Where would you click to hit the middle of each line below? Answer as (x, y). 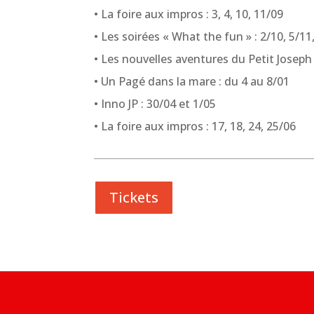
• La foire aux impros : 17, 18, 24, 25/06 (195, 127)
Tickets (134, 197)
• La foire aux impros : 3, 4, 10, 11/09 (189, 14)
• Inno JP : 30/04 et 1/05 (155, 104)
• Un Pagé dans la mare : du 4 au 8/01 (192, 82)
